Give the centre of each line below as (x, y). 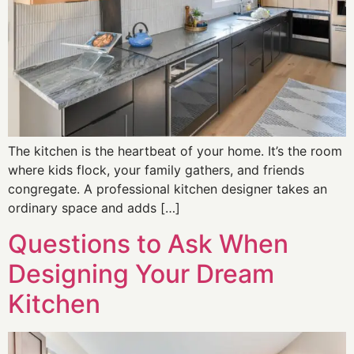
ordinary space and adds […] (94, 208)
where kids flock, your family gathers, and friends (156, 170)
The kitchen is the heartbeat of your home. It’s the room (175, 151)
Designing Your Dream (141, 273)
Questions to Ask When (148, 243)
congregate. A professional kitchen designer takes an (168, 189)
